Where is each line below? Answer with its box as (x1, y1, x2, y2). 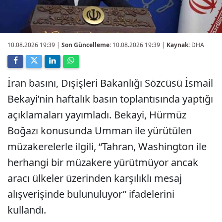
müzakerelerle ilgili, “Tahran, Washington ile (7, 140, 207, 153)
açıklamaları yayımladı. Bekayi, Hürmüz (7, 108, 186, 121)
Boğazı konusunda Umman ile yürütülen (7, 124, 192, 137)
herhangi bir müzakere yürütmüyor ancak (7, 156, 198, 169)
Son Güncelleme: (61, 41, 111, 49)
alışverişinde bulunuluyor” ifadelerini (7, 187, 174, 201)
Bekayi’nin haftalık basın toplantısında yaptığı (7, 92, 213, 106)
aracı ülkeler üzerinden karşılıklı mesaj (7, 171, 182, 185)
